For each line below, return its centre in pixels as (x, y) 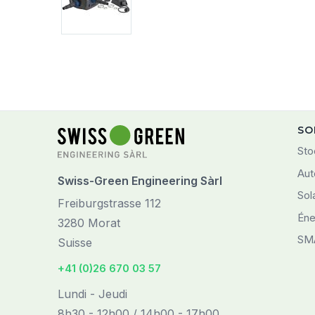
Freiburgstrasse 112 (109, 204)
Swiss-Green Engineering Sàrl (140, 181)
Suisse (75, 243)
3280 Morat (89, 223)
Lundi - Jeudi (92, 294)
